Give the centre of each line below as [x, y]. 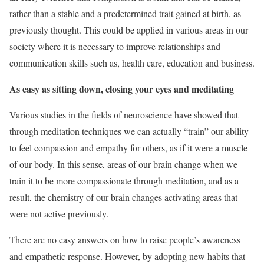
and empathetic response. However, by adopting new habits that [127, 256]
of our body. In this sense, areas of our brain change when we [123, 164]
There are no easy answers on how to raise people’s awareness [125, 240]
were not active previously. [59, 214]
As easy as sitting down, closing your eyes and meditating [122, 89]
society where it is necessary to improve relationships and [115, 46]
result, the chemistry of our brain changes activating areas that [123, 197]
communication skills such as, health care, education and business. [132, 63]
